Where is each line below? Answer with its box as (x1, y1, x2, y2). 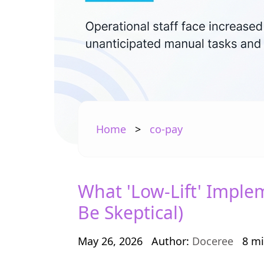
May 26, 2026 (78, 234, 143, 248)
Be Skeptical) (78, 200, 183, 225)
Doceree (192, 234, 233, 248)
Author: (151, 234, 192, 248)
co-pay (150, 121, 183, 136)
